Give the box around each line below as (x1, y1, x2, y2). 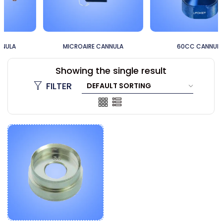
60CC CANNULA (141, 42, 188, 51)
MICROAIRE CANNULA (27, 42, 88, 51)
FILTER (46, 80, 72, 93)
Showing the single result (55, 64, 166, 77)
